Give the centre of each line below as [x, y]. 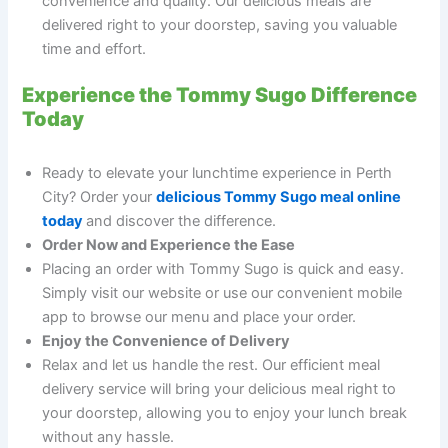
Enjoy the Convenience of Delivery [166, 341]
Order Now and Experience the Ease [169, 245]
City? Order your [99, 197]
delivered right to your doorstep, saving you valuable [220, 25]
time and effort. [94, 49]
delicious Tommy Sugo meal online [279, 197]
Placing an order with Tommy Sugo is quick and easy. [223, 269]
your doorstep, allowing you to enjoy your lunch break [225, 413]
